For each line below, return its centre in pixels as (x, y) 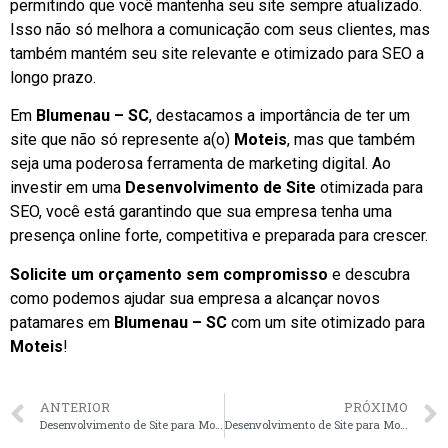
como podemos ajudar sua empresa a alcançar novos (195, 298)
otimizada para (369, 188)
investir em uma (67, 188)
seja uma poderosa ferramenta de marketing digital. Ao (200, 164)
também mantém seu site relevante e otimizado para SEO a (217, 53)
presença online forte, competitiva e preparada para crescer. (219, 236)
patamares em (62, 322)
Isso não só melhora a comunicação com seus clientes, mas (220, 29)
